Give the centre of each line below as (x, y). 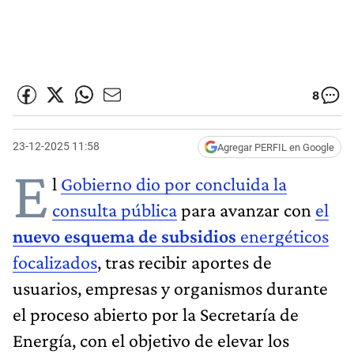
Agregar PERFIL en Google (276, 147)
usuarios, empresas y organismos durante (170, 288)
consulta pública (115, 209)
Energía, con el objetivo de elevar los (151, 340)
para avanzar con (246, 209)
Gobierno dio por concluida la (174, 183)
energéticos (284, 235)
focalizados (55, 262)
